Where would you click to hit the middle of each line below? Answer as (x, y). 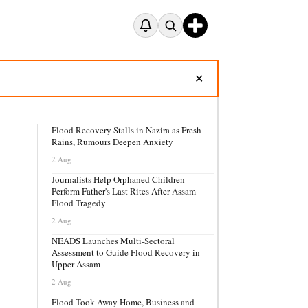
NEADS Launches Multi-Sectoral (113, 241)
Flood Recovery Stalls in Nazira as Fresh (126, 130)
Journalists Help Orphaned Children (118, 179)
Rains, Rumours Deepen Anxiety (112, 142)
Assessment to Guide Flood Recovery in (126, 252)
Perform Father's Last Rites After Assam (124, 191)
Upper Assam (76, 264)
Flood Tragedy (79, 203)
